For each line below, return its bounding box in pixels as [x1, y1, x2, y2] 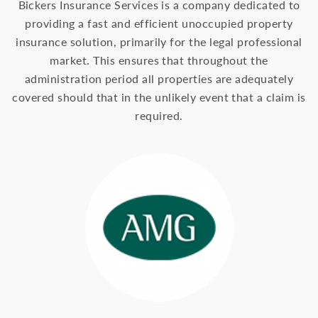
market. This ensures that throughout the [50, 52, 268, 69]
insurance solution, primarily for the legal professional [16, 33, 302, 50]
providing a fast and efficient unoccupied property [25, 15, 293, 32]
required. [135, 107, 183, 124]
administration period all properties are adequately [24, 70, 294, 87]
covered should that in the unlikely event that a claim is [12, 89, 306, 106]
